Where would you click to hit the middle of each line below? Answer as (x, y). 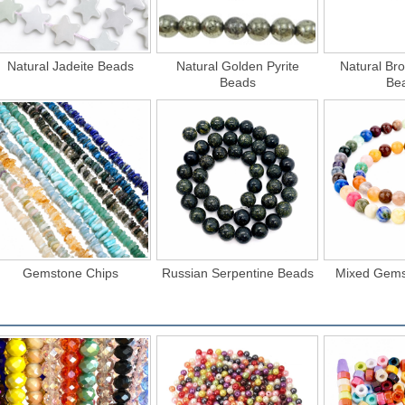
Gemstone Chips (71, 273)
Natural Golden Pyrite (237, 66)
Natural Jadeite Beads (71, 66)
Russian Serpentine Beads (237, 273)
